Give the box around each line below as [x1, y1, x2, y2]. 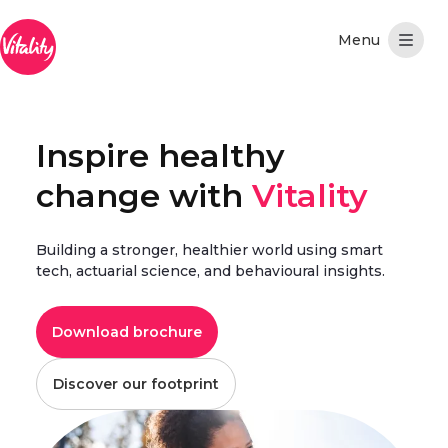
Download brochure [52, 323, 202, 341]
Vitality [252, 176, 368, 215]
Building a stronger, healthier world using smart [36, 241, 383, 259]
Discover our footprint [53, 375, 219, 393]
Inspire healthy [36, 136, 285, 175]
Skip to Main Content [7, 9, 179, 28]
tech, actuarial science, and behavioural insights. [36, 262, 385, 280]
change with [36, 176, 252, 215]
